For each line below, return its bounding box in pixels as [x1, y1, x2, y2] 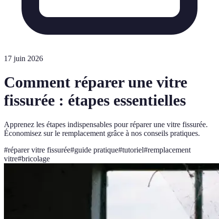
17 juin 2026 [4, 54, 43, 63]
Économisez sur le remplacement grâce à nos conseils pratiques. [4, 129, 200, 137]
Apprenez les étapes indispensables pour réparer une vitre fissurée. [4, 120, 208, 129]
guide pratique [74, 145, 118, 154]
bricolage [22, 154, 50, 163]
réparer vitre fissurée [8, 145, 70, 154]
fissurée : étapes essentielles [4, 91, 186, 109]
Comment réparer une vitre [4, 73, 187, 91]
